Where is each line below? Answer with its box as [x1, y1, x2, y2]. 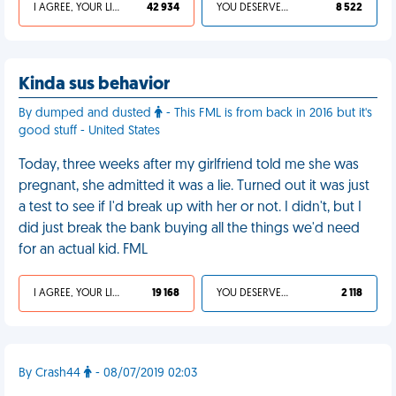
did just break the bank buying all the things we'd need [19, 222, 360, 236]
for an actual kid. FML [19, 243, 148, 257]
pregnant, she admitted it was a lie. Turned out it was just [19, 179, 369, 194]
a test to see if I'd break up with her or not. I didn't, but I [19, 201, 362, 215]
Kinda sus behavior [19, 76, 170, 94]
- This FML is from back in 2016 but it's [163, 107, 372, 120]
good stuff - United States [19, 125, 160, 138]
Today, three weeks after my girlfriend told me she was [19, 158, 359, 172]
